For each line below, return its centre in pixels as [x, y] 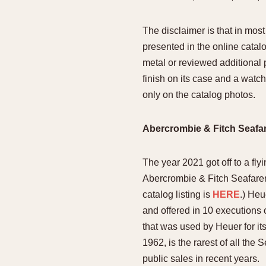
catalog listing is [178, 194]
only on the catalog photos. [199, 95]
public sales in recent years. [201, 259]
